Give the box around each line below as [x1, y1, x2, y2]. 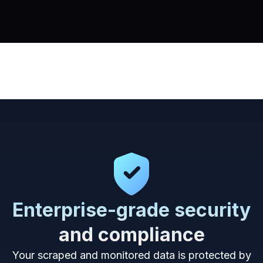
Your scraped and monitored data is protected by [12, 248, 251, 261]
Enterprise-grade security [12, 198, 251, 221]
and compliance [58, 222, 205, 246]
